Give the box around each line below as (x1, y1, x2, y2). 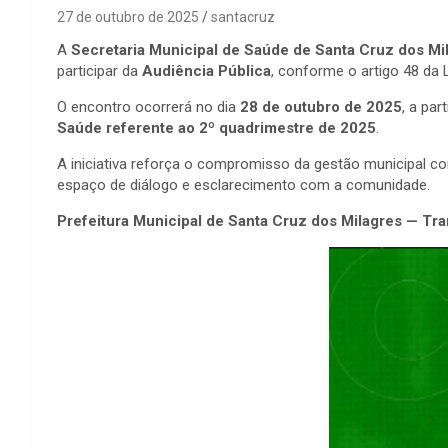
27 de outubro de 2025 (57, 9, 199, 26)
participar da (57, 62, 142, 81)
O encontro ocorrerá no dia (57, 98, 240, 117)
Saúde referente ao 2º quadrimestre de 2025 (57, 119, 376, 138)
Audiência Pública (142, 62, 271, 81)
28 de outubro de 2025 (240, 98, 402, 117)
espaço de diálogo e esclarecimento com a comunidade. (57, 176, 430, 195)
